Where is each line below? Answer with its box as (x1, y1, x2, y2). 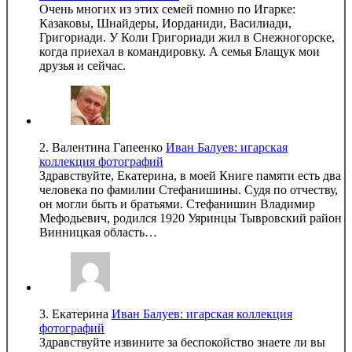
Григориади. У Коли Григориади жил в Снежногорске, (39, 30, 335, 44)
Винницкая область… (39, 225, 157, 239)
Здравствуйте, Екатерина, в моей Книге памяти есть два (39, 168, 341, 182)
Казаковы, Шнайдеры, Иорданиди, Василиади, (39, 16, 291, 30)
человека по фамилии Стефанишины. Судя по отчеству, (39, 182, 338, 196)
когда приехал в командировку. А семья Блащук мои (39, 44, 320, 58)
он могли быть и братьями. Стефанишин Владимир (39, 196, 315, 211)
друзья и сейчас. (39, 58, 126, 72)
